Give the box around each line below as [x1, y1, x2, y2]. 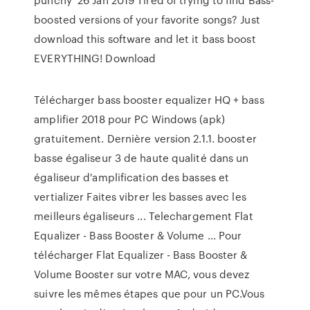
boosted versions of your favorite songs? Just [34, 12, 260, 27]
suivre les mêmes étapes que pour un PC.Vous [34, 286, 265, 301]
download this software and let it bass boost [34, 31, 256, 46]
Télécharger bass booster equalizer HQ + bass [34, 92, 264, 107]
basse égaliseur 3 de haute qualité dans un [34, 150, 249, 165]
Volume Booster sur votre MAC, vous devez [34, 266, 250, 282]
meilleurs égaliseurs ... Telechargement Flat [34, 208, 253, 224]
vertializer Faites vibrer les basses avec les [34, 189, 246, 204]
